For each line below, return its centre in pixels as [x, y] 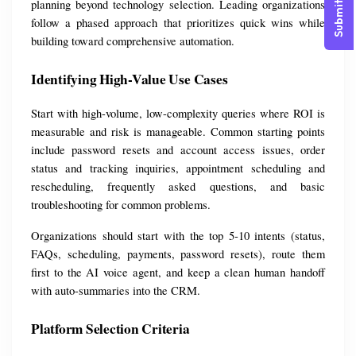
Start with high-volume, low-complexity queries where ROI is [178, 114]
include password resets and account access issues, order [178, 150]
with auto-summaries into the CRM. [116, 291]
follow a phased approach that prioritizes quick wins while [178, 23]
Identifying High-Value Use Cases [130, 79]
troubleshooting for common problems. [121, 205]
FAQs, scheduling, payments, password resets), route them [178, 254]
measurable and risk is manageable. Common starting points [178, 132]
